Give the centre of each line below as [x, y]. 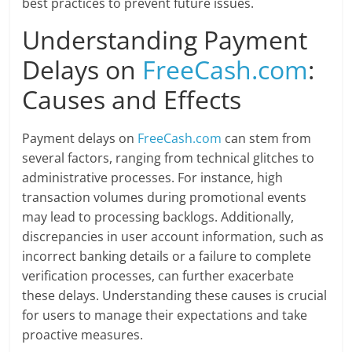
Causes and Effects [132, 100]
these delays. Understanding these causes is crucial [175, 296]
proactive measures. [83, 335]
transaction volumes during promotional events [165, 198]
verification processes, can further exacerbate [158, 276]
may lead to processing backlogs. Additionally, [158, 217]
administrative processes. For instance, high [153, 178]
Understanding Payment [165, 40]
